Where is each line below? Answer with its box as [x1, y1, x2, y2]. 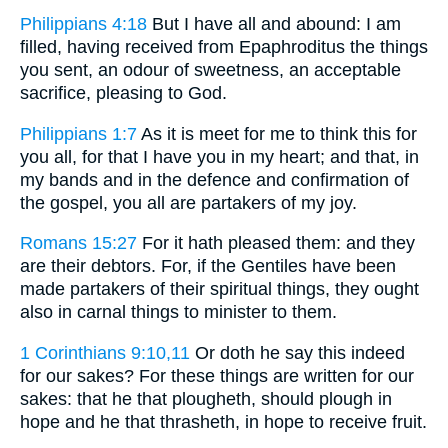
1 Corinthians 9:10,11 [20, 342, 190, 363]
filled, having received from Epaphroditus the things [20, 37, 428, 58]
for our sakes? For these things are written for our [20, 365, 414, 386]
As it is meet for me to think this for [137, 123, 417, 144]
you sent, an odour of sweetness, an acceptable [20, 60, 401, 81]
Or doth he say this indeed [190, 342, 405, 363]
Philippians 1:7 [20, 123, 137, 144]
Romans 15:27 [20, 233, 137, 254]
